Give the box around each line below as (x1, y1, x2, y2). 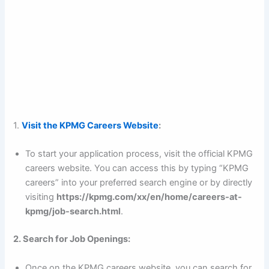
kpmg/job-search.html (25, 206, 121, 217)
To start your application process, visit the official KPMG (25, 148, 253, 160)
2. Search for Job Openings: (13, 234, 131, 245)
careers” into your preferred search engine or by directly (25, 177, 253, 189)
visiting (25, 192, 57, 203)
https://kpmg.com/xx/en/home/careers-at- (56, 192, 243, 203)
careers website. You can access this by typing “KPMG (25, 163, 249, 174)
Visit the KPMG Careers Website (22, 120, 159, 131)
